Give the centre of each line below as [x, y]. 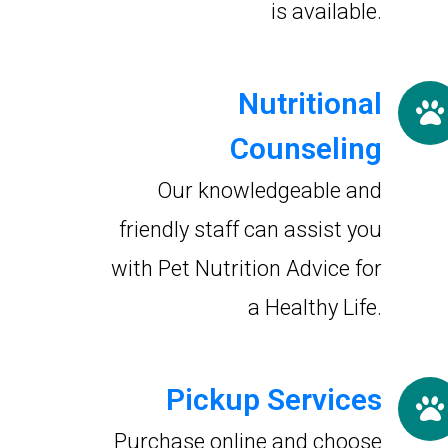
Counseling [306, 148]
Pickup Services [274, 399]
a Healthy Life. [315, 307]
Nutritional [310, 103]
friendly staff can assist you [250, 229]
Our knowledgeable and [269, 190]
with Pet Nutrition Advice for [246, 268]
